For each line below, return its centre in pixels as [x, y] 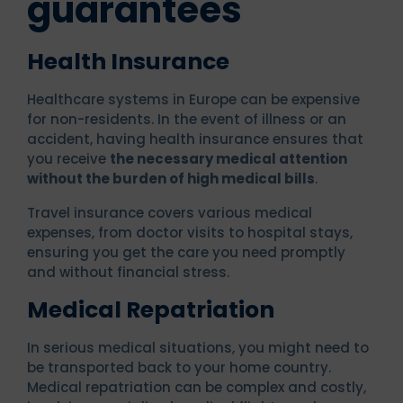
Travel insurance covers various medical [170, 212]
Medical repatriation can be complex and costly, [197, 387]
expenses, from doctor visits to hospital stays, [190, 232]
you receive [68, 158]
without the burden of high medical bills [171, 178]
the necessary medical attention [228, 158]
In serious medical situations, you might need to [198, 347]
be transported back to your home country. [179, 367]
